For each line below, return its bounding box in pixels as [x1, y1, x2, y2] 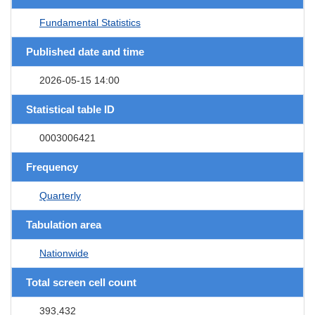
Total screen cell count [26, 276, 136, 288]
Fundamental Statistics [39, 16, 141, 28]
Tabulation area [26, 218, 101, 231]
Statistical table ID [26, 103, 115, 115]
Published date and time [26, 45, 144, 58]
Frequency [26, 160, 78, 173]
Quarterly [39, 189, 81, 201]
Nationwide [39, 247, 89, 259]
